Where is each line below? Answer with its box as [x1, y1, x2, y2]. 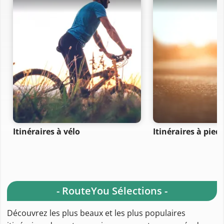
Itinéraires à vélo [13, 125, 80, 137]
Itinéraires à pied [152, 125, 220, 137]
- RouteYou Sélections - [56, 183, 167, 197]
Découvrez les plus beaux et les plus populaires [7, 207, 185, 218]
